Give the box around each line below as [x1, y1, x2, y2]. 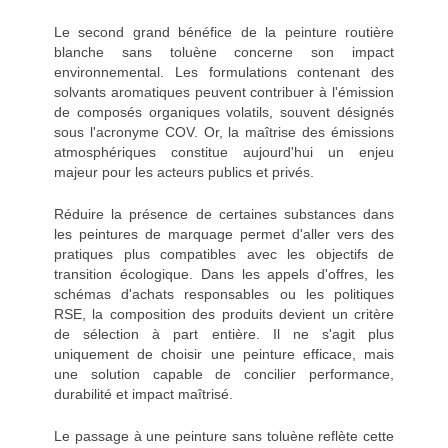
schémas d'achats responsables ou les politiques [54, 286, 394, 303]
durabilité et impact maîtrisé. [54, 386, 233, 403]
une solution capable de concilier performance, [54, 366, 394, 383]
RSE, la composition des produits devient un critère [54, 306, 394, 323]
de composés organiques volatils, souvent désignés [54, 104, 394, 121]
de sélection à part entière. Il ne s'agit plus [54, 326, 394, 343]
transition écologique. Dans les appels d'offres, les [54, 266, 394, 283]
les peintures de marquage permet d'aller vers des [54, 226, 394, 243]
